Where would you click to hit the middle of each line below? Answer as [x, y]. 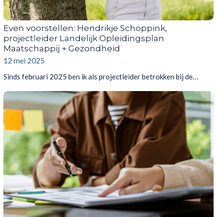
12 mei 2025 [24, 61]
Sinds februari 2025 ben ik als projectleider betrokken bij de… [101, 77]
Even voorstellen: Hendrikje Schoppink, [85, 28]
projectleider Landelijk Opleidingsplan [84, 39]
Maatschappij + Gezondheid [62, 49]
